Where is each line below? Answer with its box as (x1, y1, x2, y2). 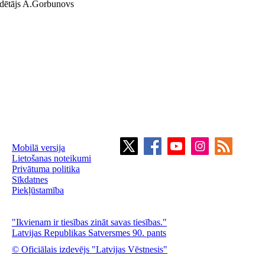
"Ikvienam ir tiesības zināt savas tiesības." (12, 217, 167, 227)
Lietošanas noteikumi (12, 153, 91, 163)
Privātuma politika (12, 164, 80, 174)
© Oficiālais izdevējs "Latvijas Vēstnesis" (12, 244, 167, 254)
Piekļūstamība (12, 185, 64, 195)
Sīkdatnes (12, 174, 48, 185)
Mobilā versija (12, 143, 65, 153)
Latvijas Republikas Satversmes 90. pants (12, 228, 166, 238)
